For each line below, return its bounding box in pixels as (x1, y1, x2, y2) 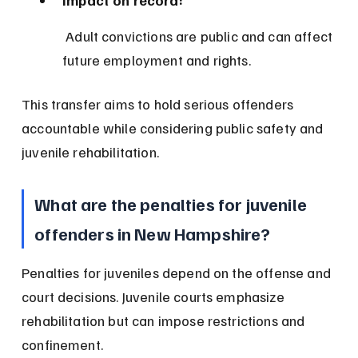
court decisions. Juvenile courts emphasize (22, 288, 288, 306)
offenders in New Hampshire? (34, 222, 271, 245)
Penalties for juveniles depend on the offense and (22, 264, 335, 282)
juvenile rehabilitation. (22, 143, 159, 161)
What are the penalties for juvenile (34, 193, 310, 216)
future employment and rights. (62, 51, 251, 70)
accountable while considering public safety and (22, 119, 327, 137)
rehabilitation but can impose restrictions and (22, 312, 308, 330)
